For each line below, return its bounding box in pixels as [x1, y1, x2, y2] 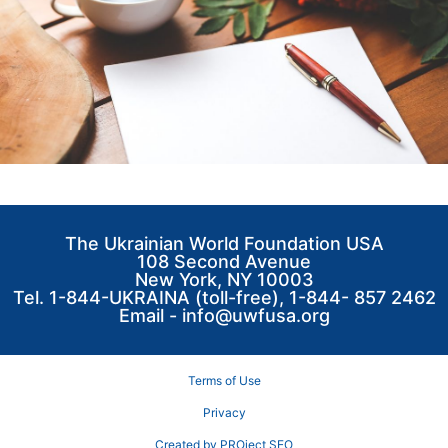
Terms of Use [187, 373, 261, 389]
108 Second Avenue [137, 251, 311, 273]
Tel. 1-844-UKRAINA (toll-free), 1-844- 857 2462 [12, 287, 436, 309]
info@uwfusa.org [181, 305, 330, 327]
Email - [118, 305, 182, 327]
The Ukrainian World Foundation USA [64, 233, 384, 255]
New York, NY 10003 [134, 269, 314, 291]
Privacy [202, 405, 246, 421]
